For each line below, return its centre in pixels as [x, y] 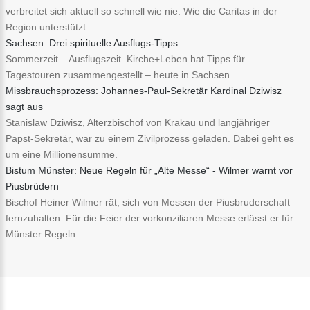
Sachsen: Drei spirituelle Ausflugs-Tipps [92, 43]
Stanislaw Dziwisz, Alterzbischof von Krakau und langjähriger [138, 122]
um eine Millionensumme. [62, 154]
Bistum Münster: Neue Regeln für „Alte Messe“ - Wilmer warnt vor [149, 170]
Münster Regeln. [42, 234]
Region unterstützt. [47, 27]
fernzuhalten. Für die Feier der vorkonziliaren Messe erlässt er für [149, 218]
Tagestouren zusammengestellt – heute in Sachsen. [119, 74]
